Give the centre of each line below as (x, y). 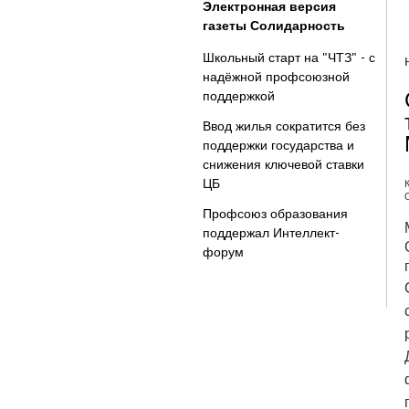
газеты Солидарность (274, 26)
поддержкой (239, 96)
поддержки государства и (278, 145)
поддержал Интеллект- (271, 233)
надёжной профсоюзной (276, 77)
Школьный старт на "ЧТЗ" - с (289, 58)
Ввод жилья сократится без (284, 126)
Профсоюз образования (275, 214)
